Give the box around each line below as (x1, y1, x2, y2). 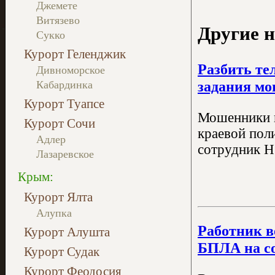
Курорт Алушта (24, 225, 110, 239)
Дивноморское (36, 64, 105, 76)
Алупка (36, 207, 72, 219)
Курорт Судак (24, 244, 99, 258)
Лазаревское (36, 148, 94, 160)
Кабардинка (36, 79, 93, 91)
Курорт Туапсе (24, 96, 104, 110)
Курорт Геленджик (24, 47, 126, 61)
